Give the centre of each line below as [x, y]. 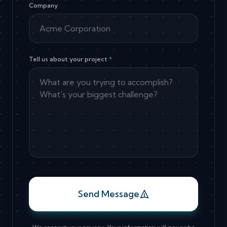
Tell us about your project [69, 59]
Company [43, 6]
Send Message [108, 194]
